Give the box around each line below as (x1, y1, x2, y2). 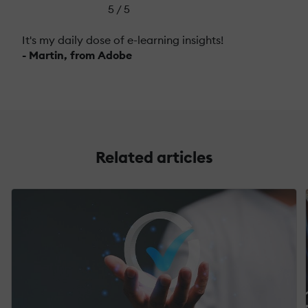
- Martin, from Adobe (22, 47, 132, 62)
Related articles (95, 146, 213, 167)
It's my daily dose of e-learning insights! (22, 32, 223, 47)
